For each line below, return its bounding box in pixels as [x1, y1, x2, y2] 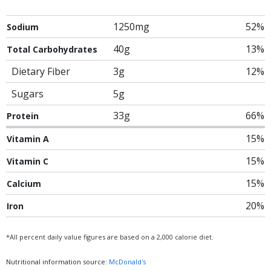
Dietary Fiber [11, 65, 70, 78]
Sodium [7, 21, 39, 33]
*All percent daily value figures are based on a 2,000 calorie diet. [6, 232, 214, 241]
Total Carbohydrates [7, 44, 97, 55]
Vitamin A [7, 133, 49, 145]
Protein [7, 110, 39, 122]
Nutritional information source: [6, 257, 109, 266]
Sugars [11, 87, 44, 100]
